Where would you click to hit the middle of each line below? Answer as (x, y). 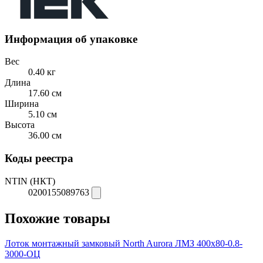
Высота (20, 125)
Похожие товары (58, 218)
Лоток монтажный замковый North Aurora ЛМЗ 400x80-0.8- (124, 243)
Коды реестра (39, 159)
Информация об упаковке (71, 39)
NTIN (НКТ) (30, 181)
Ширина (22, 104)
